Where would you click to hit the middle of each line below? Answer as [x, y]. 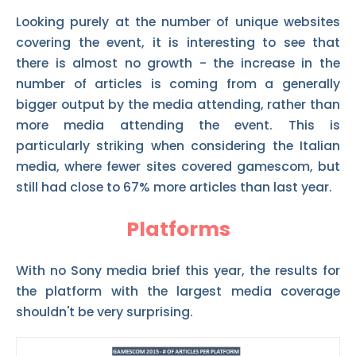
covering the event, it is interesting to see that [178, 42]
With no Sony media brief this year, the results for [178, 270]
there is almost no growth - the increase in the [178, 63]
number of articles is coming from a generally [178, 83]
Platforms [178, 229]
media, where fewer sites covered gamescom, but [178, 166]
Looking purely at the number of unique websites [178, 21]
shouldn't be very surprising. [104, 311]
